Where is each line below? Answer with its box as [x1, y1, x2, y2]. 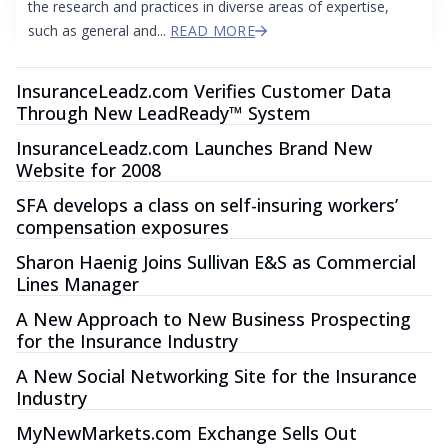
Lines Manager [16, 272, 139, 297]
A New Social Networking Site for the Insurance [16, 364, 417, 389]
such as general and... [28, 21, 170, 41]
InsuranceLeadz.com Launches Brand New [16, 136, 372, 161]
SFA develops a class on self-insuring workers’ [16, 193, 398, 218]
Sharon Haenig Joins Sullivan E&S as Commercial [16, 250, 416, 275]
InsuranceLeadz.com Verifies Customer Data [16, 79, 391, 104]
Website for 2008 [16, 158, 161, 183]
